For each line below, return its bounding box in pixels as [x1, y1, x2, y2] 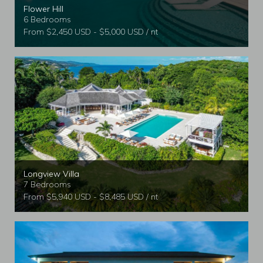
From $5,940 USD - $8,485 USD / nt [23, 191, 158, 203]
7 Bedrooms [23, 179, 71, 190]
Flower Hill [23, 3, 63, 14]
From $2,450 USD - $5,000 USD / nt [23, 26, 158, 37]
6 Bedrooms [23, 14, 71, 25]
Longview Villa [23, 168, 79, 180]
